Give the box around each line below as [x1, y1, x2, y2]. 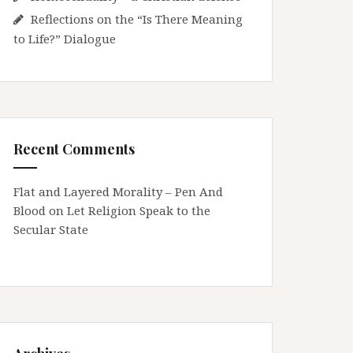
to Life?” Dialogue [13, 31, 116, 46]
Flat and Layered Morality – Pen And [13, 184, 223, 199]
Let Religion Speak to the [67, 203, 210, 218]
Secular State [13, 221, 88, 237]
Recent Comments [13, 139, 135, 158]
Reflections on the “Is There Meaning [31, 11, 243, 27]
